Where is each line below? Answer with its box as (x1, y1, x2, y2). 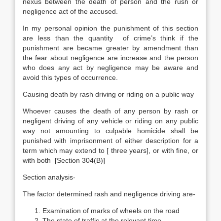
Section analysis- (23, 173, 75, 181)
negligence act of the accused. (23, 7, 118, 15)
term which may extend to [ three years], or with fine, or (23, 147, 198, 154)
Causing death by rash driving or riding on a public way (23, 90, 194, 98)
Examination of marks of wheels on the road (42, 207, 180, 215)
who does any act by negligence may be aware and (23, 64, 198, 72)
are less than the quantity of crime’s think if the (23, 34, 198, 42)
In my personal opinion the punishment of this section (23, 24, 198, 32)
